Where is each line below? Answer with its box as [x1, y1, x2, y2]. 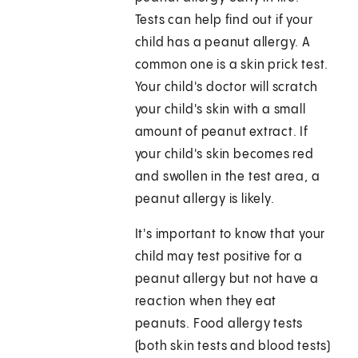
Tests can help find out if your [134, 14, 313, 28]
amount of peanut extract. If [134, 125, 309, 140]
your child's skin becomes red [134, 148, 314, 162]
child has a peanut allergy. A [134, 36, 311, 50]
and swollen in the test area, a [134, 170, 320, 185]
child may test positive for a [134, 250, 303, 265]
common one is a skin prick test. [134, 58, 329, 73]
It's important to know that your [134, 228, 326, 242]
